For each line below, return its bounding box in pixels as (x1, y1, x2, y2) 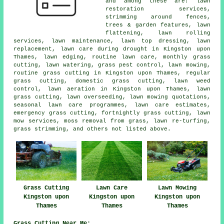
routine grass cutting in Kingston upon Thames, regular (13, 69, 210, 76)
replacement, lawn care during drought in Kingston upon (13, 45, 210, 52)
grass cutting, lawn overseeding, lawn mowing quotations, (13, 93, 210, 100)
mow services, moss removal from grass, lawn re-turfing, (13, 117, 210, 124)
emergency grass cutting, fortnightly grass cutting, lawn (13, 109, 210, 116)
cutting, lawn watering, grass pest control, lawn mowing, (13, 61, 210, 68)
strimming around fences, (105, 13, 210, 20)
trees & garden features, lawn (105, 21, 210, 28)
